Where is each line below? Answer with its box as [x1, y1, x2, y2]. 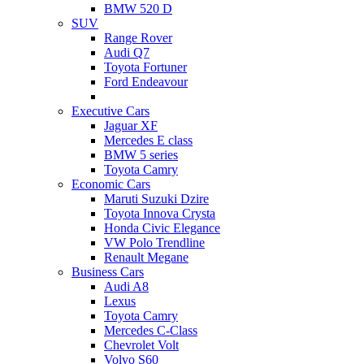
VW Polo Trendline [104, 235, 205, 249]
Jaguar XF [104, 118, 158, 132]
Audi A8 [104, 279, 149, 293]
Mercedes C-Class [104, 323, 197, 337]
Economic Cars [71, 176, 150, 191]
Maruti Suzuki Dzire [104, 191, 209, 206]
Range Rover [104, 30, 172, 45]
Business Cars [71, 264, 144, 279]
